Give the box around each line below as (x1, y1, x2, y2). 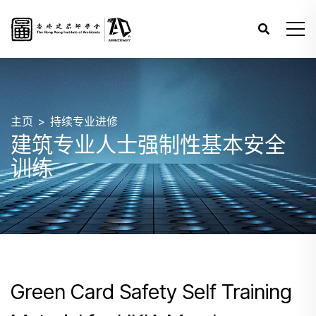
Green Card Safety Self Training (11, 279, 292, 304)
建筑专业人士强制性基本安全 (11, 131, 286, 157)
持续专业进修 (50, 114, 118, 128)
